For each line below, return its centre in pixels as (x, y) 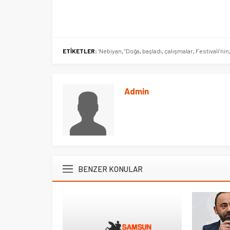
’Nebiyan (110, 51)
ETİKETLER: (80, 51)
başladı (152, 51)
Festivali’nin (212, 51)
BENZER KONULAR (110, 169)
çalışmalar (179, 51)
